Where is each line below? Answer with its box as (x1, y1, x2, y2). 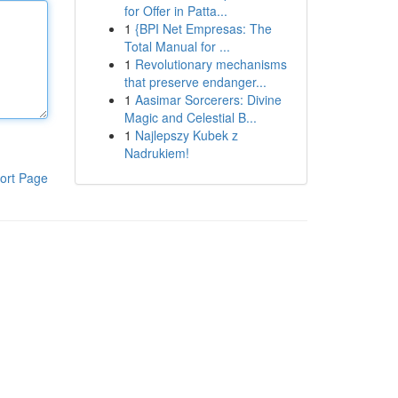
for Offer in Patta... (123, 2, 227, 20)
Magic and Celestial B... (123, 108, 257, 126)
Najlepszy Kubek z (134, 126, 238, 144)
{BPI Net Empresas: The (134, 20, 272, 37)
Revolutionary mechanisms (134, 55, 287, 73)
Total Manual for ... (123, 37, 230, 55)
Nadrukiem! (123, 144, 189, 162)
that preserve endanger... (123, 73, 267, 91)
